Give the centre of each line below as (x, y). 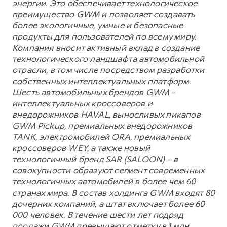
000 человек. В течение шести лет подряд (98, 215)
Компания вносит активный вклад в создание (106, 48)
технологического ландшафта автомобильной (108, 59)
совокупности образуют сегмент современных (108, 171)
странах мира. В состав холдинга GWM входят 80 (113, 193)
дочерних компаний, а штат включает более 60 (109, 204)
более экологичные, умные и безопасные (98, 26)
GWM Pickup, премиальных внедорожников (102, 126)
